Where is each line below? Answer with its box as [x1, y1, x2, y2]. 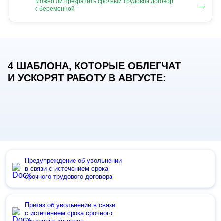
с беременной [35, 5, 74, 12]
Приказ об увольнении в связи [25, 201, 115, 209]
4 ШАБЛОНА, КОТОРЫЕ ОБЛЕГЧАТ [8, 60, 181, 72]
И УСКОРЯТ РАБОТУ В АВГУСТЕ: [8, 73, 166, 84]
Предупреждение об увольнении [25, 157, 122, 165]
